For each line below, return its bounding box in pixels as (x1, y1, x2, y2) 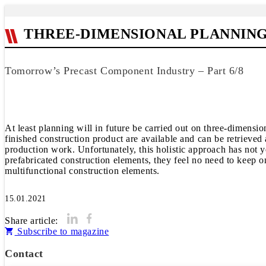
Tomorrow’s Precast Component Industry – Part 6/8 (5, 65, 244, 77)
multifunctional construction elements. (5, 166, 160, 176)
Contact (5, 248, 44, 259)
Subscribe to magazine (14, 226, 109, 236)
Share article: (5, 216, 59, 226)
